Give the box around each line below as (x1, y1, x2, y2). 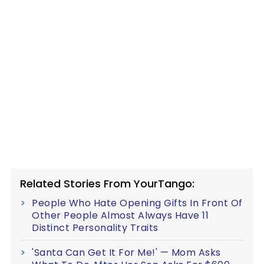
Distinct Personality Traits (32, 220, 159, 235)
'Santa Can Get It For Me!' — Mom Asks (32, 245, 221, 259)
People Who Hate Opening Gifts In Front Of (32, 196, 243, 210)
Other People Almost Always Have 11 (32, 208, 209, 222)
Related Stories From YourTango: (20, 176, 194, 191)
